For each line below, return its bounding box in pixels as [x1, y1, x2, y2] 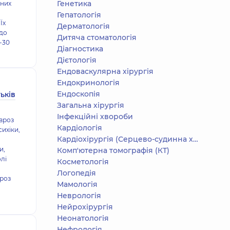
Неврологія [57, 191, 101, 200]
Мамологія [57, 180, 98, 189]
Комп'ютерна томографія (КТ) [57, 146, 169, 155]
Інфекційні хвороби [57, 112, 133, 121]
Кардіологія [57, 123, 102, 132]
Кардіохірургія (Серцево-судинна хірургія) [57, 135, 193, 144]
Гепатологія [57, 10, 101, 20]
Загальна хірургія [57, 101, 124, 110]
